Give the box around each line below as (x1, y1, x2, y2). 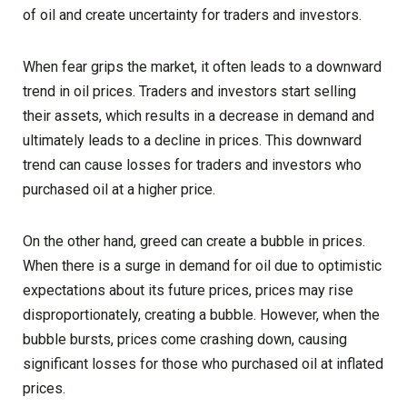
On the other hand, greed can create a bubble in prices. (23, 233, 365, 251)
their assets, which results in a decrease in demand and (23, 107, 374, 125)
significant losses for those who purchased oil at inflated (23, 355, 383, 373)
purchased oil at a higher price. (23, 181, 215, 199)
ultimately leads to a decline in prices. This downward (23, 132, 362, 150)
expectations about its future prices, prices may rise (23, 282, 353, 300)
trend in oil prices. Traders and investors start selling (23, 83, 356, 101)
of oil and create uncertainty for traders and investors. (23, 6, 362, 25)
